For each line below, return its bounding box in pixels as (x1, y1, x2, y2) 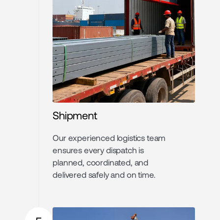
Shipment (53, 108, 97, 121)
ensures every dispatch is (53, 144, 144, 155)
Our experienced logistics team (53, 132, 166, 142)
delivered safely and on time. (53, 169, 156, 179)
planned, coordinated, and (53, 157, 149, 167)
